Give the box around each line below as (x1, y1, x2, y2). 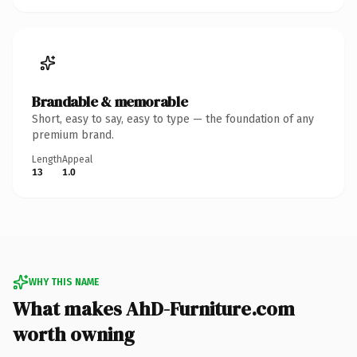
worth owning (13, 320, 135, 347)
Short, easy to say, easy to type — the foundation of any (32, 112, 314, 126)
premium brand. (32, 127, 114, 142)
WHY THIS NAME (29, 276, 99, 288)
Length (32, 153, 62, 165)
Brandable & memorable (32, 91, 188, 112)
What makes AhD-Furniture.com (13, 295, 295, 322)
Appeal (62, 153, 92, 165)
